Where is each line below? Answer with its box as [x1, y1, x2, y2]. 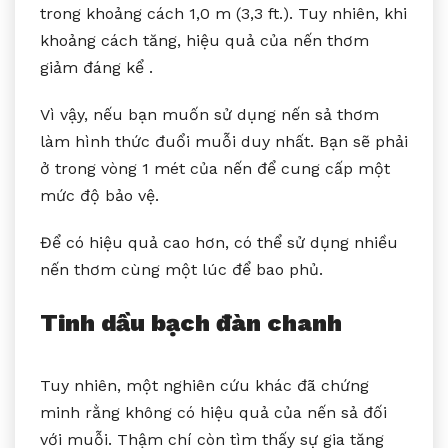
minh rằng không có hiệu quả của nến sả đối [40, 402, 387, 422]
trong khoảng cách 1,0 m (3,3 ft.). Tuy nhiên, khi [40, 3, 407, 23]
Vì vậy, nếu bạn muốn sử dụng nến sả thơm [40, 104, 379, 124]
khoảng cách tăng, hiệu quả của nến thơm [40, 30, 369, 50]
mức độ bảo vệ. [40, 185, 159, 205]
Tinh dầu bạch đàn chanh [40, 308, 342, 337]
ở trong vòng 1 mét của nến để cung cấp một [40, 158, 390, 178]
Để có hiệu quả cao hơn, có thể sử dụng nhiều [40, 232, 398, 252]
